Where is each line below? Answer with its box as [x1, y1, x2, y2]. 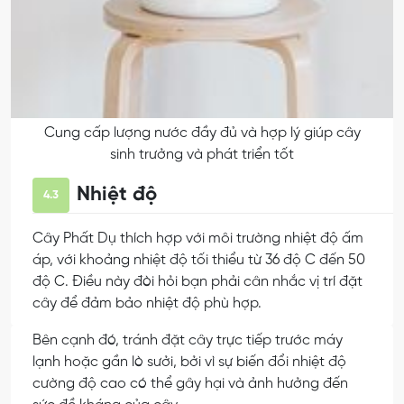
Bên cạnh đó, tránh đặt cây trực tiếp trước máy [32, 333, 343, 349]
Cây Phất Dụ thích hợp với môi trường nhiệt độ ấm [32, 230, 363, 246]
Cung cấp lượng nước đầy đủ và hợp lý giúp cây [43, 124, 361, 141]
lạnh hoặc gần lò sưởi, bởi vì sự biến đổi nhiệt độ [32, 354, 346, 371]
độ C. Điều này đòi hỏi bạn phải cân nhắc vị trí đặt [32, 273, 363, 289]
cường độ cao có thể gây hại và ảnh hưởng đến [32, 376, 348, 392]
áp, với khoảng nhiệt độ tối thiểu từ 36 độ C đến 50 [32, 252, 365, 268]
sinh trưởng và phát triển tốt [110, 146, 294, 162]
